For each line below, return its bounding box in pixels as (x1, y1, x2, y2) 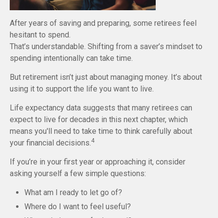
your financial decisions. (10, 138, 91, 147)
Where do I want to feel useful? (24, 201, 131, 211)
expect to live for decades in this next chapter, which (10, 114, 188, 124)
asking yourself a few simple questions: (10, 168, 146, 178)
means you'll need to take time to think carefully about (10, 126, 192, 136)
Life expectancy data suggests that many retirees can (10, 103, 192, 112)
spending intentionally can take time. (10, 53, 133, 63)
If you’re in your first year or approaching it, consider (10, 157, 185, 166)
